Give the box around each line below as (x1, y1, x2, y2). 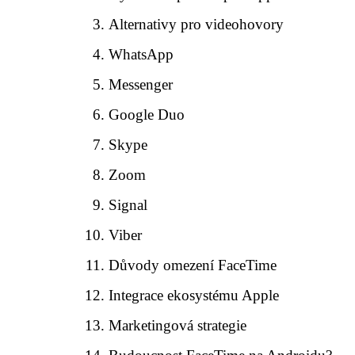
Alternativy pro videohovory (109, 16, 284, 32)
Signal (109, 197, 148, 213)
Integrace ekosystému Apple (109, 287, 280, 303)
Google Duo (109, 106, 185, 123)
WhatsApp (109, 46, 174, 63)
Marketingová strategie (109, 317, 247, 334)
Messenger (109, 76, 174, 93)
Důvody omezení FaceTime (109, 257, 277, 273)
